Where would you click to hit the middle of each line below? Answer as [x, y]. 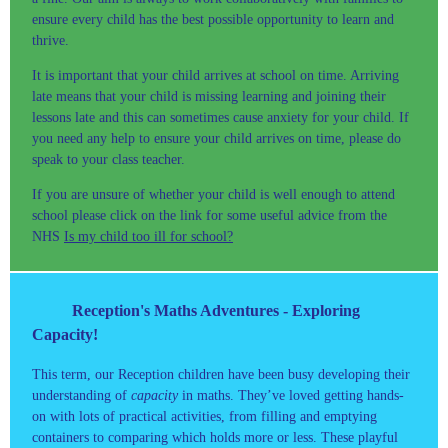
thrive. [50, 40]
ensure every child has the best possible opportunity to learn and [213, 19]
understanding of [81, 395]
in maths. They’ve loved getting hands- [291, 395]
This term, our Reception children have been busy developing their [221, 374]
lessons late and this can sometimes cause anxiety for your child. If [220, 117]
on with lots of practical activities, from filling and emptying [204, 416]
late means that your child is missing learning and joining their [209, 96]
